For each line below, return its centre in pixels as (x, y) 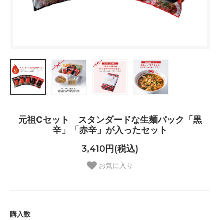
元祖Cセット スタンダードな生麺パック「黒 (110, 120)
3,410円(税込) (110, 149)
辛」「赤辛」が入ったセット (110, 130)
